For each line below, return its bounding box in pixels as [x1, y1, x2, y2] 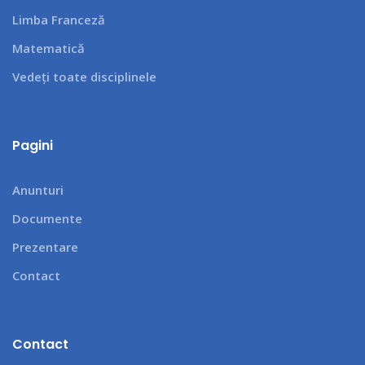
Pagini [12, 135, 53, 155]
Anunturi [12, 181, 64, 198]
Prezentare [12, 238, 78, 255]
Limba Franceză [12, 11, 105, 28]
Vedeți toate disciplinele [12, 68, 156, 85]
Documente [12, 209, 82, 226]
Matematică [12, 39, 85, 56]
